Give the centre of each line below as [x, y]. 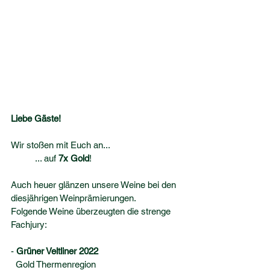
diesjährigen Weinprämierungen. [74, 198]
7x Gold [74, 158]
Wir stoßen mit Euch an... [61, 145]
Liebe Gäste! [37, 118]
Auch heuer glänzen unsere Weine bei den [95, 185]
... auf [47, 158]
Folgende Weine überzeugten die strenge [92, 211]
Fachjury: [29, 224]
